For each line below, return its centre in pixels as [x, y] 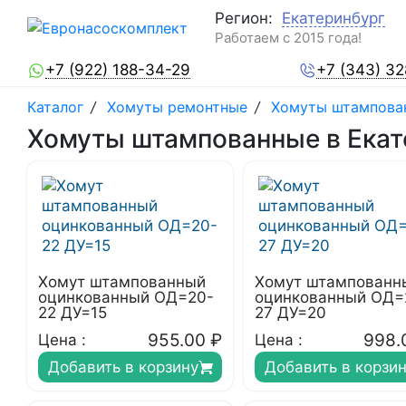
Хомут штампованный [122, 282]
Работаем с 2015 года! [288, 37]
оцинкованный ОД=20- [126, 297]
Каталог [58, 107]
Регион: [244, 18]
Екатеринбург [333, 18]
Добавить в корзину [123, 367]
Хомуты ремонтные [177, 107]
